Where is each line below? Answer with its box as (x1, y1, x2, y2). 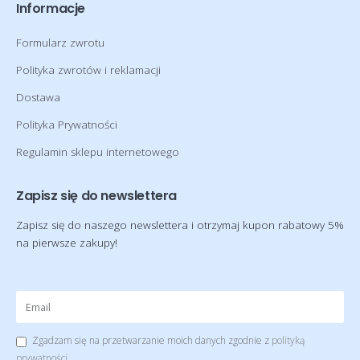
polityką (272, 333, 305, 347)
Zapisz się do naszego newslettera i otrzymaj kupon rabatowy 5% (16, 218, 344, 233)
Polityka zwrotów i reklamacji (16, 63, 161, 78)
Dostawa (16, 90, 60, 105)
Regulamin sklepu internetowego (16, 145, 179, 160)
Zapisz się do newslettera (16, 186, 177, 206)
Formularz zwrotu (16, 35, 104, 51)
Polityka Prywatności (16, 117, 117, 133)
